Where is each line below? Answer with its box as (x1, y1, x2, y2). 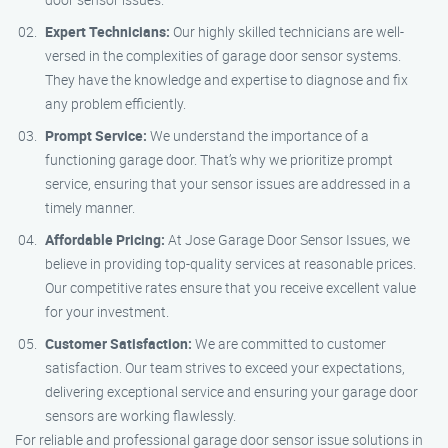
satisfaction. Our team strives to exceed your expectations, (45, 358, 405, 377)
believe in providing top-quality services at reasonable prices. (45, 254, 416, 273)
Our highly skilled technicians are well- (170, 22, 404, 41)
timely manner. (45, 198, 135, 217)
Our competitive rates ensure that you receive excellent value (45, 278, 416, 297)
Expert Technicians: (45, 22, 170, 41)
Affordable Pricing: (45, 230, 165, 249)
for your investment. (45, 302, 169, 321)
